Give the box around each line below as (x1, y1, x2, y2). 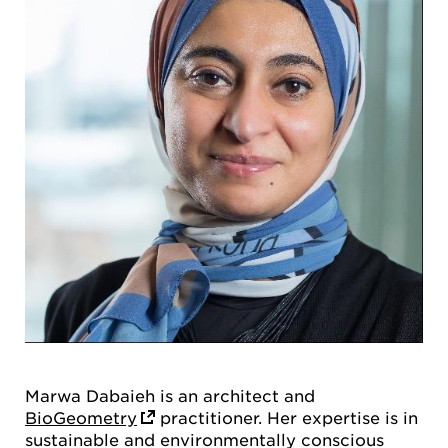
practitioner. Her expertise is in (155, 406, 418, 427)
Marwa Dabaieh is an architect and (25, 384, 315, 405)
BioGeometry (25, 406, 137, 427)
